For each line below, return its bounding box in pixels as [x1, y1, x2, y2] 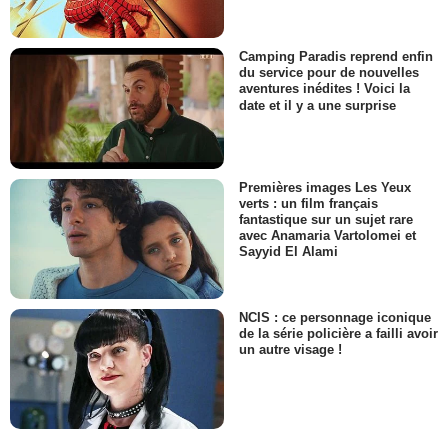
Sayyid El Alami [239, 244, 338, 260]
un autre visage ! [239, 342, 342, 358]
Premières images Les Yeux [239, 179, 411, 195]
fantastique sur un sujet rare [239, 211, 413, 227]
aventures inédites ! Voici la [239, 81, 410, 97]
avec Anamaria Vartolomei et [239, 227, 416, 243]
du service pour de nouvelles [239, 65, 419, 81]
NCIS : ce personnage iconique [239, 310, 431, 326]
